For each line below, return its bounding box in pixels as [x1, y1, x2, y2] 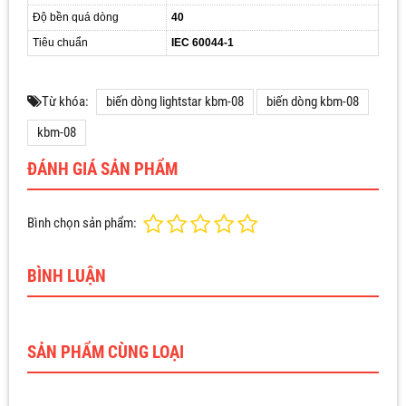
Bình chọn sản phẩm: [27, 215, 137, 232]
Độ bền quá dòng [33, 10, 119, 24]
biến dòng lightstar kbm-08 [106, 92, 244, 110]
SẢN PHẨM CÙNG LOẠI [27, 342, 184, 362]
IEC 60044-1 [171, 35, 234, 49]
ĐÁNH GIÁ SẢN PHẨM [27, 159, 178, 179]
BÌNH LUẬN [27, 266, 106, 286]
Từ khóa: [42, 92, 89, 110]
